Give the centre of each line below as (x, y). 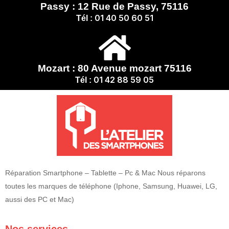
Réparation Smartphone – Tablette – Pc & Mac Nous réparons (105, 173)
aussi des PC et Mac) (40, 200)
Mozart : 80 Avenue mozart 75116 (114, 68)
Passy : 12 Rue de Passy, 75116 (114, 7)
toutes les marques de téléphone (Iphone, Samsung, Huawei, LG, (111, 186)
